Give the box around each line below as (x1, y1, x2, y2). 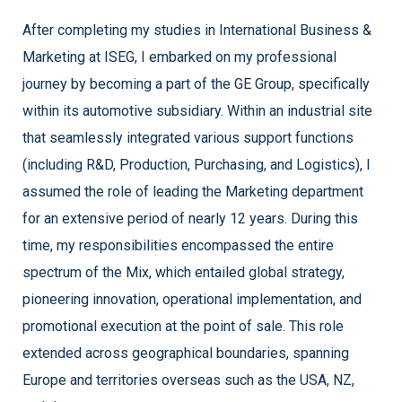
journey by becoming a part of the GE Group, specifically (22, 74, 370, 92)
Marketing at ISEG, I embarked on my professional (22, 48, 336, 66)
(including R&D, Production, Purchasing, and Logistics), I (22, 155, 371, 173)
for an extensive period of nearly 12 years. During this (22, 209, 358, 227)
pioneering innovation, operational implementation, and (22, 290, 362, 308)
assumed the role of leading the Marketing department (22, 182, 363, 200)
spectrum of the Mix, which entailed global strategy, (22, 263, 345, 281)
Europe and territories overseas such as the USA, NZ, (22, 371, 354, 389)
